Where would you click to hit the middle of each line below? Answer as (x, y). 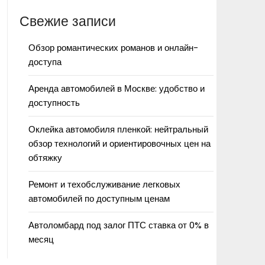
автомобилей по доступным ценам (99, 198)
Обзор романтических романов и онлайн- (113, 48)
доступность (54, 103)
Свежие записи (67, 21)
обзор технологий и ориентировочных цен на (119, 143)
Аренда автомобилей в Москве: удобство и (116, 88)
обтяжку (45, 158)
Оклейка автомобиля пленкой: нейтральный (118, 129)
